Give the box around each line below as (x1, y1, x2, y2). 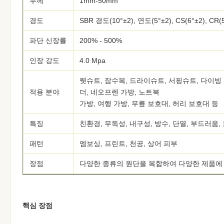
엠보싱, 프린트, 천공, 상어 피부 (79, 139, 177, 147)
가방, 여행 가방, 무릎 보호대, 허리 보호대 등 (79, 99, 218, 107)
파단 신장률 (29, 36, 66, 44)
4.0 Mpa (79, 56, 105, 64)
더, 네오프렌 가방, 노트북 (79, 88, 159, 96)
